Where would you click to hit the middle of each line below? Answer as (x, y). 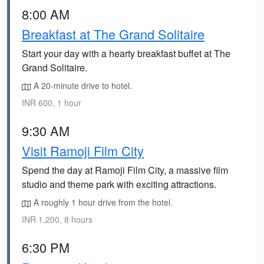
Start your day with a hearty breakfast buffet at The (126, 53)
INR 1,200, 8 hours (57, 219)
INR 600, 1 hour (52, 103)
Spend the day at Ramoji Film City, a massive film (125, 170)
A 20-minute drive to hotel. (82, 85)
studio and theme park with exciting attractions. (119, 184)
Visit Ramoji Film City (83, 151)
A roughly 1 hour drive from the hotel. (102, 202)
